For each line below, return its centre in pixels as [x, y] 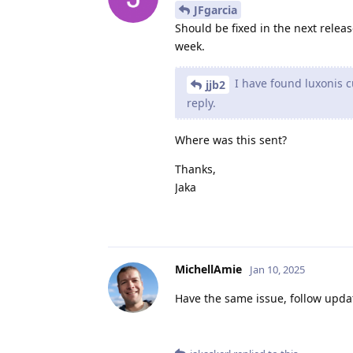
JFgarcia [216, 9]
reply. [201, 102]
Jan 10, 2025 [277, 269]
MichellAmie [208, 269]
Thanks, [195, 169]
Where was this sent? [231, 139]
